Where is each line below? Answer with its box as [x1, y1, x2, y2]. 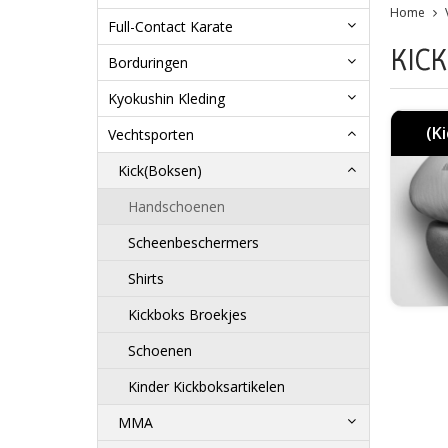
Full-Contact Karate [108, 17, 233, 37]
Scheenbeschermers [128, 233, 259, 253]
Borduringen [108, 53, 188, 73]
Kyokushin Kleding [108, 89, 225, 109]
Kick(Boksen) [118, 161, 202, 181]
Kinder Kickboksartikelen [128, 377, 285, 397]
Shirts [128, 269, 164, 289]
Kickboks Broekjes [128, 305, 247, 325]
